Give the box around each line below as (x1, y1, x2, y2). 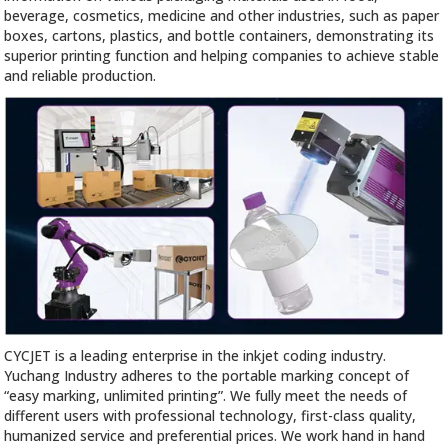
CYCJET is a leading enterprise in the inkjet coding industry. (4, 346, 387, 366)
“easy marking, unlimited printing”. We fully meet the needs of (4, 386, 408, 406)
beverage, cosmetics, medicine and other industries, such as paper (4, 6, 440, 26)
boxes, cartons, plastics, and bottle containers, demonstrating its (4, 26, 435, 46)
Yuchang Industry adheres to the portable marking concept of (4, 366, 410, 386)
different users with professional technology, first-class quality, (4, 406, 417, 426)
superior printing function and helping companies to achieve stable (4, 46, 440, 66)
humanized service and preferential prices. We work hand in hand (4, 426, 426, 446)
